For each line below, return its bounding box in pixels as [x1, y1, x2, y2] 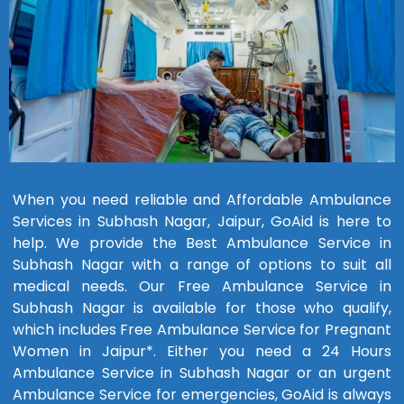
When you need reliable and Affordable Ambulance [13, 189, 391, 211]
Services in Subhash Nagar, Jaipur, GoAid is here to [13, 211, 391, 233]
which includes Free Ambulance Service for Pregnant [13, 319, 391, 341]
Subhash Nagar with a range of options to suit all [13, 254, 391, 276]
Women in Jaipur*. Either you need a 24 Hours [13, 341, 391, 363]
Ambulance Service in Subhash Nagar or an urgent [13, 363, 391, 384]
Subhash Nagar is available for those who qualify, [13, 298, 391, 319]
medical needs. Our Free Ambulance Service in [13, 276, 391, 298]
